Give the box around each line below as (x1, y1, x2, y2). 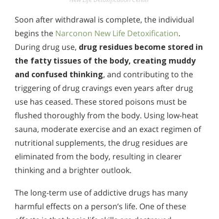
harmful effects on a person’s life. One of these (15, 200, 186, 212)
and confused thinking (15, 69, 103, 80)
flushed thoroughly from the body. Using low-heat (15, 110, 198, 121)
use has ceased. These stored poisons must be (15, 96, 187, 108)
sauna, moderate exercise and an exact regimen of (15, 124, 201, 135)
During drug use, (15, 42, 79, 53)
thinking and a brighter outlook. (15, 165, 131, 176)
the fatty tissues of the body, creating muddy (15, 55, 196, 66)
